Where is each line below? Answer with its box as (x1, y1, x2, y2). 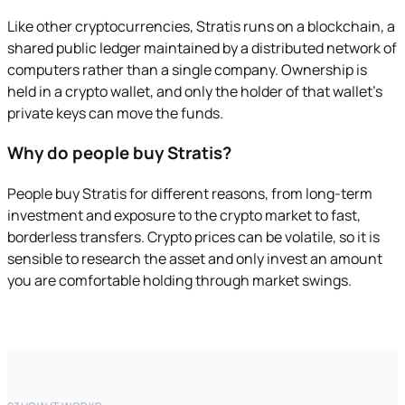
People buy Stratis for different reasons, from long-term (7, 183, 372, 203)
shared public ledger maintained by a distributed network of (7, 37, 397, 58)
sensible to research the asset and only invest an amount (7, 248, 382, 268)
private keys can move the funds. (7, 102, 223, 123)
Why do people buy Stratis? (7, 141, 231, 165)
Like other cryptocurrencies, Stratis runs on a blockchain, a (7, 15, 395, 36)
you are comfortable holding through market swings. (7, 269, 352, 290)
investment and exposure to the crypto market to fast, (7, 204, 361, 225)
